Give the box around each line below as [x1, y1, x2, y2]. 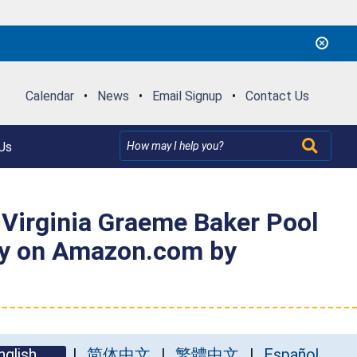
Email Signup [151, 88, 222, 104]
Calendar [25, 88, 74, 104]
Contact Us [245, 88, 309, 104]
